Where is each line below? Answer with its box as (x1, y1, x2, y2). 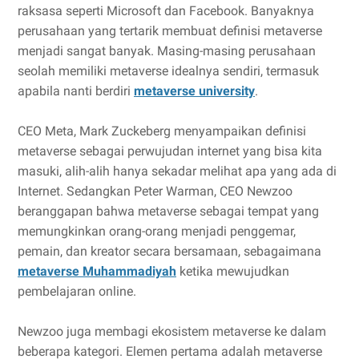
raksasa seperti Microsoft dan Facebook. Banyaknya (18, 3, 314, 19)
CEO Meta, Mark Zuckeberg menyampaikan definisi (18, 123, 306, 139)
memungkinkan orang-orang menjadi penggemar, (18, 224, 296, 240)
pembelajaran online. (18, 284, 136, 300)
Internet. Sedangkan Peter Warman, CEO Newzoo (18, 184, 292, 200)
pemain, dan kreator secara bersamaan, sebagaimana (18, 244, 321, 260)
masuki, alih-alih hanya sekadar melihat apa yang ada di (18, 163, 337, 179)
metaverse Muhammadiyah (18, 264, 176, 280)
